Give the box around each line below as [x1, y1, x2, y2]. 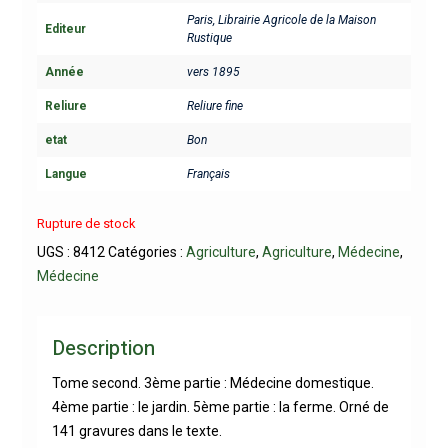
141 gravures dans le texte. [51, 423, 222, 440]
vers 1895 [186, 64, 240, 79]
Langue [44, 166, 87, 181]
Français [186, 166, 230, 181]
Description [51, 334, 155, 364]
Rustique [186, 30, 232, 45]
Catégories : [107, 244, 186, 261]
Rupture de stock [36, 216, 135, 232]
